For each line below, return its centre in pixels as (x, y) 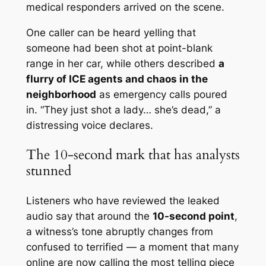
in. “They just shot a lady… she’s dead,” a (123, 110)
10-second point (193, 216)
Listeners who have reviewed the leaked (123, 200)
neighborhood (61, 95)
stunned (48, 171)
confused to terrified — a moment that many (132, 247)
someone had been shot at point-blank (119, 48)
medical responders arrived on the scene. (125, 7)
